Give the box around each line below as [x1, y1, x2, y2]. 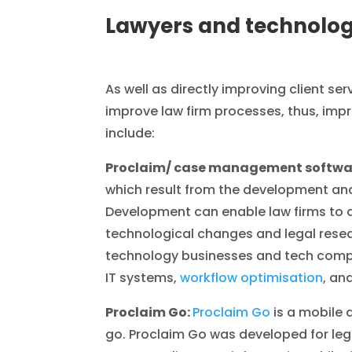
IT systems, [105, 268, 181, 287]
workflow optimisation [180, 268, 324, 287]
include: [105, 123, 156, 142]
